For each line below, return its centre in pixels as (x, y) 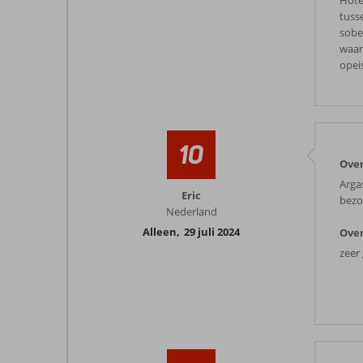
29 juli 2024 (212, 232)
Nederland (191, 211)
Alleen (160, 232)
